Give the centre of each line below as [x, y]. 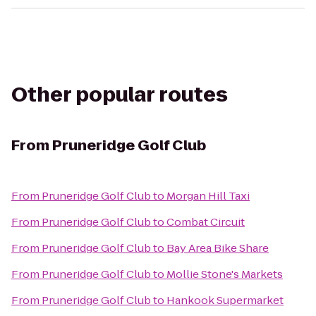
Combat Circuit [206, 222]
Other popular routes [120, 95]
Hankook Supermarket [225, 300]
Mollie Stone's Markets [225, 274]
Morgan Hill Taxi [208, 196]
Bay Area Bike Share [218, 248]
